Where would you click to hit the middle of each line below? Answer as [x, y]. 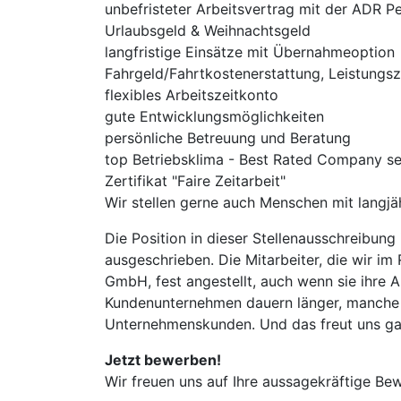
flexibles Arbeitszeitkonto [192, 95]
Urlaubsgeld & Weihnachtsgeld [208, 30]
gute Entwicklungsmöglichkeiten [214, 116]
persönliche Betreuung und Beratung [228, 138]
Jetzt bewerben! [163, 360]
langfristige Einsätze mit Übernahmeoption [250, 52]
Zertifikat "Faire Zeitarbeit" [195, 181]
